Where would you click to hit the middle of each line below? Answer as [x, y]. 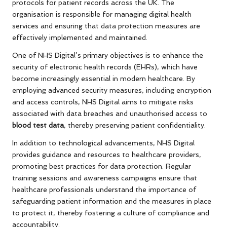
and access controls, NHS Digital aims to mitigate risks [103, 102]
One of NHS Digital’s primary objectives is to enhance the [108, 55]
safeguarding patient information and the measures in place [112, 201]
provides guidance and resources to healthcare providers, [107, 155]
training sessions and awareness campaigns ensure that [105, 178]
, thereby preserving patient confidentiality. [135, 125]
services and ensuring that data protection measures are [106, 26]
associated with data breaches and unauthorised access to [110, 114]
